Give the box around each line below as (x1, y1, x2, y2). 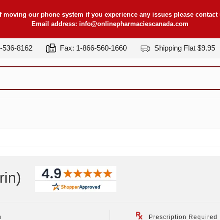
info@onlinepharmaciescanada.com (79, 20, 189, 27)
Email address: (31, 20, 79, 27)
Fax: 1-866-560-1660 (58, 44, 127, 52)
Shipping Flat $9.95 (152, 44, 215, 52)
